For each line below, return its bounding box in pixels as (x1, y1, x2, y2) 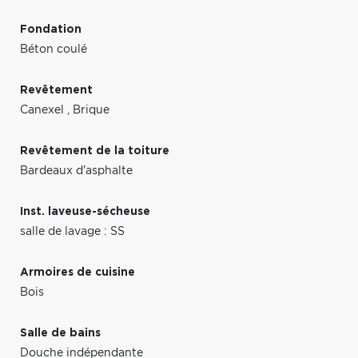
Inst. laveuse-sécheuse (20, 205, 150, 217)
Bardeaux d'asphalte (20, 165, 133, 177)
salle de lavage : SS (20, 225, 125, 237)
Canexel (20, 104, 67, 116)
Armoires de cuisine (20, 266, 135, 278)
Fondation (20, 23, 82, 35)
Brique (73, 104, 109, 116)
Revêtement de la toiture (20, 145, 169, 157)
